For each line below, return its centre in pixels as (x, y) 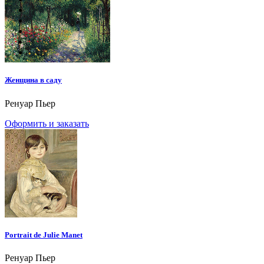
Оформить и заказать (47, 123)
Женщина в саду (33, 80)
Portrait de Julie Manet (44, 235)
